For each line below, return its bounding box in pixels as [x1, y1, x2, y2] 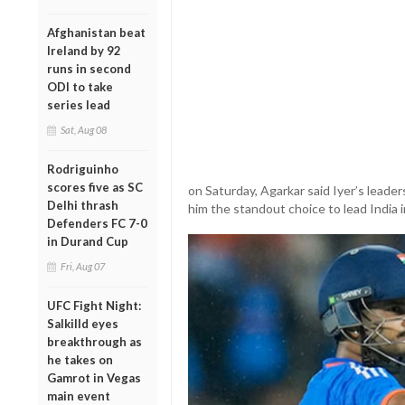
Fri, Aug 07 [61, 259, 105, 272]
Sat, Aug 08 [61, 123, 107, 136]
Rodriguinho [47, 161, 118, 176]
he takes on [47, 352, 113, 367]
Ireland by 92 [47, 42, 121, 58]
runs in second [47, 61, 131, 76]
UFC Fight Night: [47, 297, 141, 313]
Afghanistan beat [47, 24, 146, 40]
